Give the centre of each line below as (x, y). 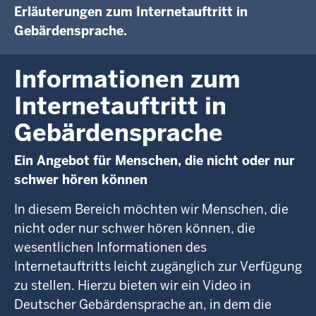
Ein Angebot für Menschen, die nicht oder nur (154, 160)
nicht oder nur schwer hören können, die (135, 228)
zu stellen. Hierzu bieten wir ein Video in (133, 285)
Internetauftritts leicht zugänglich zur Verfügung (158, 266)
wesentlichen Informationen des (110, 247)
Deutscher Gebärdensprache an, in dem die (143, 304)
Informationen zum (127, 79)
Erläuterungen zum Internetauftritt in (131, 12)
